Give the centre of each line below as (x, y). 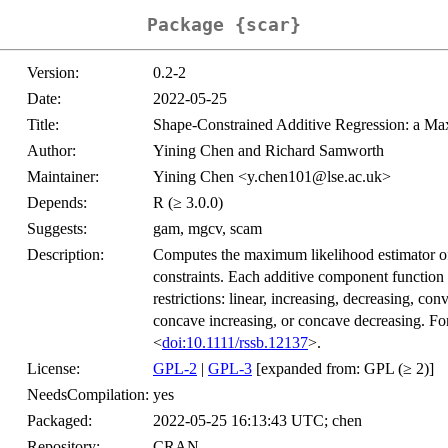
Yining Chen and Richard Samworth (268, 151)
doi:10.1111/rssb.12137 (235, 343)
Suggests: (57, 229)
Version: (53, 73)
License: (53, 369)
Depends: (57, 203)
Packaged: (59, 421)
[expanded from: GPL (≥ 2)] (343, 369)
